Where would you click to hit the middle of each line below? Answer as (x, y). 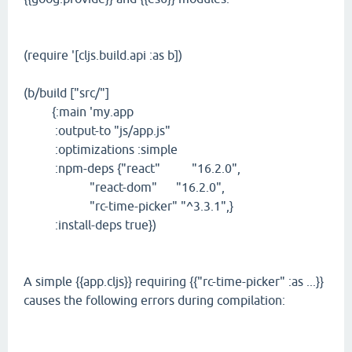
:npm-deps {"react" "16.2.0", (132, 168)
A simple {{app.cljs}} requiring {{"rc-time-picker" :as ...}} (174, 281)
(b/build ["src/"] (66, 93)
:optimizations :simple (101, 149)
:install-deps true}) (90, 225)
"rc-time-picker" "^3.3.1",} (128, 206)
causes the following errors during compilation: (154, 300)
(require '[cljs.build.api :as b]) (103, 55)
